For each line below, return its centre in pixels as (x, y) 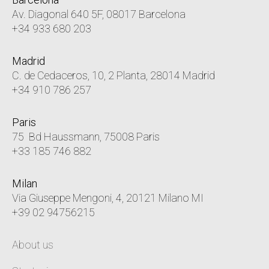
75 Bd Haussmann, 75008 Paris (86, 136)
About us (33, 244)
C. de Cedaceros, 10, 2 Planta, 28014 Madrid (113, 75)
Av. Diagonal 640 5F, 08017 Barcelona (99, 14)
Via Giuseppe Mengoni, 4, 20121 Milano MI (108, 198)
